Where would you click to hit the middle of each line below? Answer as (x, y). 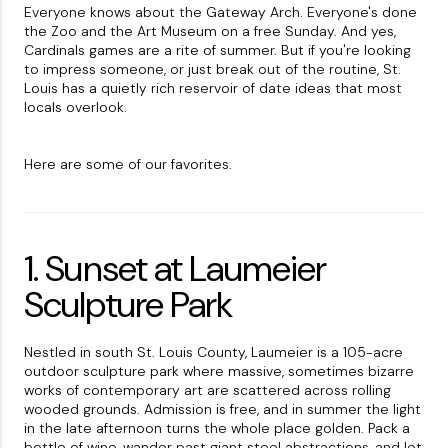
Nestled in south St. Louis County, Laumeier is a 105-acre (213, 352)
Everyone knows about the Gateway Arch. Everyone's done (220, 12)
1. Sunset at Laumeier (175, 269)
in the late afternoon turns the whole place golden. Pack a (217, 428)
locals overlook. (75, 107)
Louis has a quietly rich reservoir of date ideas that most (213, 88)
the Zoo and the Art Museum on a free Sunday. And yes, (210, 31)
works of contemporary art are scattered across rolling (207, 390)
